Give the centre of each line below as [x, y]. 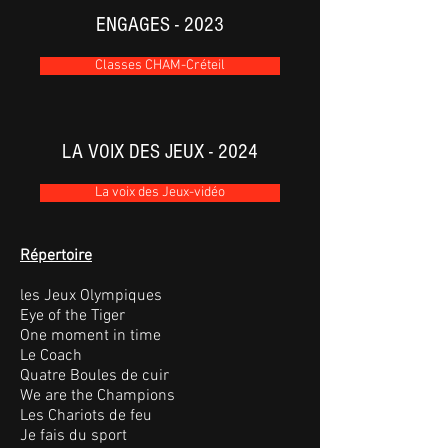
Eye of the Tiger [72, 316]
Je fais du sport [73, 436]
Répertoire [56, 256]
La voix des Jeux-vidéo [160, 192]
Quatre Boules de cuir [94, 376]
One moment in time [90, 336]
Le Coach [51, 356]
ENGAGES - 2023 [160, 24]
